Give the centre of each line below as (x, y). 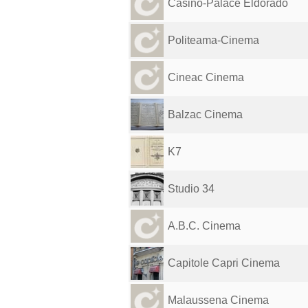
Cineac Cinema (206, 77)
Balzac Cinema (205, 114)
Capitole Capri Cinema (224, 263)
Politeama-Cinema (213, 40)
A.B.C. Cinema (204, 226)
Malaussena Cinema (218, 300)
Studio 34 (191, 189)
